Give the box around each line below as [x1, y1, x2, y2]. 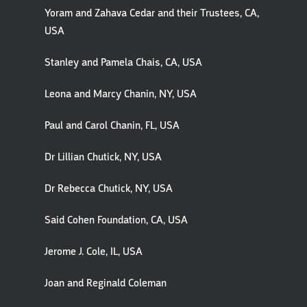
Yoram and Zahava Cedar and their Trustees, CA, [45, 6, 259, 20]
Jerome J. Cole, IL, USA [45, 245, 143, 258]
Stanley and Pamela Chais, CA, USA [45, 56, 202, 69]
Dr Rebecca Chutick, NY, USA [45, 182, 173, 195]
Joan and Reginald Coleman [45, 276, 167, 290]
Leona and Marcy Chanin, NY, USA [45, 87, 197, 101]
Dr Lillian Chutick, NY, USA [45, 150, 162, 164]
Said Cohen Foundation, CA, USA [45, 213, 188, 227]
